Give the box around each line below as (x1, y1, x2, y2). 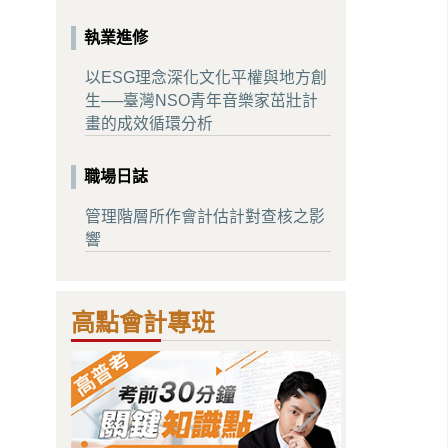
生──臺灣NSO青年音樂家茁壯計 (85, 92, 319, 110)
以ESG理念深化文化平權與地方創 (85, 69, 328, 87)
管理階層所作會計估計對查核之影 (85, 207, 326, 225)
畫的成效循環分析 (85, 115, 214, 133)
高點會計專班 (71, 308, 215, 336)
